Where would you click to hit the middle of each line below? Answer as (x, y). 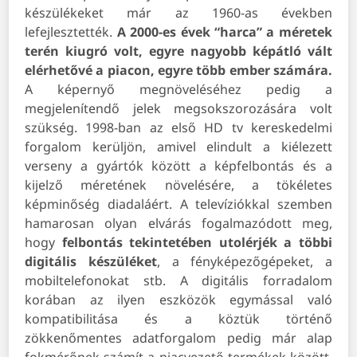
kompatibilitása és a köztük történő (178, 319)
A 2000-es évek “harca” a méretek (224, 32)
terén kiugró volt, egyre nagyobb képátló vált (178, 51)
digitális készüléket (91, 262)
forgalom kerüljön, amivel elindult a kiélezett (178, 147)
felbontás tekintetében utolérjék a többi (197, 243)
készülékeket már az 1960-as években (178, 13)
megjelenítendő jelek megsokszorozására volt (178, 109)
